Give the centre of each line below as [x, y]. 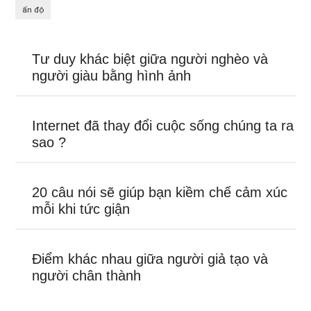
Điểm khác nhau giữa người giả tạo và [150, 259]
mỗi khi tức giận [81, 209]
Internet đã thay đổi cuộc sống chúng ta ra [163, 126]
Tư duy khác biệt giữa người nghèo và [150, 59]
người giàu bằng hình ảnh [112, 76]
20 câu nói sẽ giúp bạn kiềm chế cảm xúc [160, 192]
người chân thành [87, 276]
